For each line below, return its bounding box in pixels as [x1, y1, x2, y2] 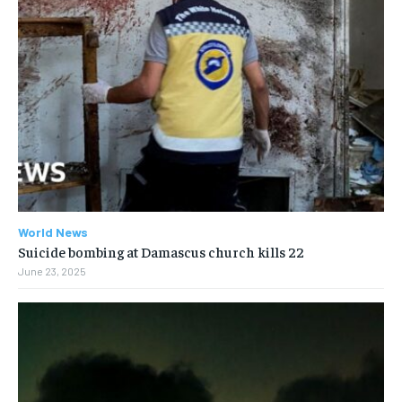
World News [18, 223, 88, 240]
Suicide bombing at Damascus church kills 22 [18, 241, 304, 260]
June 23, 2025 [18, 264, 86, 277]
